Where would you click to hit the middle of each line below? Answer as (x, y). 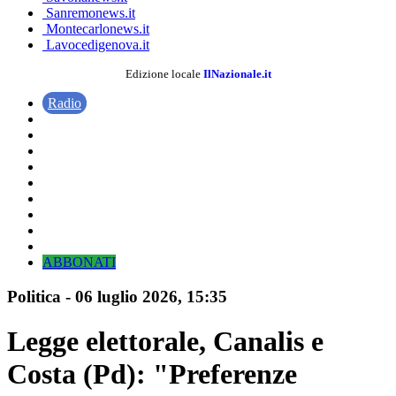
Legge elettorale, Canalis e (165, 342)
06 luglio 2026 (126, 296)
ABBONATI (79, 262)
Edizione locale (164, 74)
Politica (34, 296)
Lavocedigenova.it (96, 45)
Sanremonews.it (89, 13)
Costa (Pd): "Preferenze (152, 374)
